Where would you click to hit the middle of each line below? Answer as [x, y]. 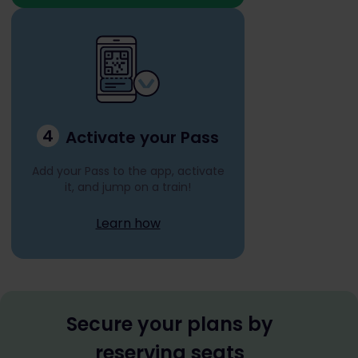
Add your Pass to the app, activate [128, 171]
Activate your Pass [142, 137]
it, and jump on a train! [128, 187]
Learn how [128, 223]
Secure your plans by [169, 324]
